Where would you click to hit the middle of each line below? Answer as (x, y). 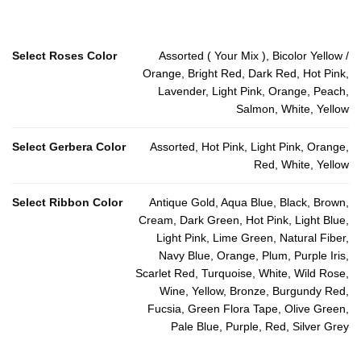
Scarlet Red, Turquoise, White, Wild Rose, (242, 274)
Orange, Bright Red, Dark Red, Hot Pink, (246, 74)
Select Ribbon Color (67, 203)
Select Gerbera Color (69, 147)
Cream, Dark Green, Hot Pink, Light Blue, (244, 220)
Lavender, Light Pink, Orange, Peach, (253, 91)
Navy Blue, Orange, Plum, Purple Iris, (254, 256)
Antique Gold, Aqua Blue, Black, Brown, (249, 203)
